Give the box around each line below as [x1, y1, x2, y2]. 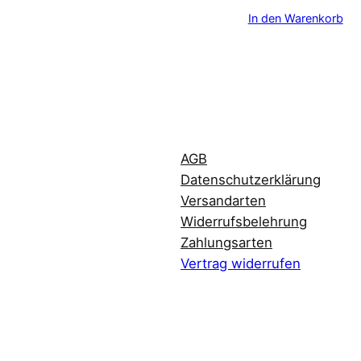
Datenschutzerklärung [180, 171, 321, 188]
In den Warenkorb [247, 10, 343, 25]
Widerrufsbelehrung [180, 213, 307, 230]
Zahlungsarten [180, 234, 272, 251]
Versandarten [180, 192, 266, 209]
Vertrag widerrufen [180, 255, 301, 272]
